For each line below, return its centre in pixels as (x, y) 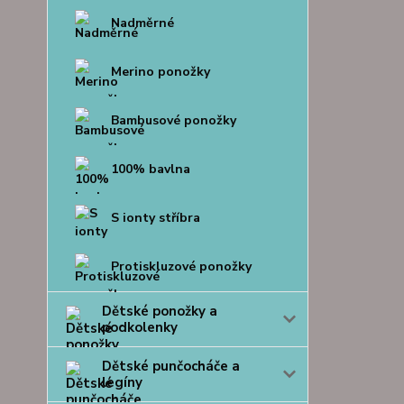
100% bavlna (151, 169)
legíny (122, 382)
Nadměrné (142, 23)
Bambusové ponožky (174, 120)
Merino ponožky (161, 72)
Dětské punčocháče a (171, 366)
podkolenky (140, 327)
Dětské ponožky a (160, 311)
